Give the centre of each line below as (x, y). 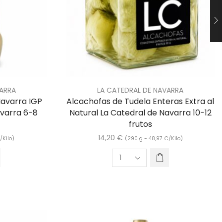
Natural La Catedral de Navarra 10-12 (140, 113)
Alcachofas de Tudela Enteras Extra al (140, 102)
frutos (140, 124)
